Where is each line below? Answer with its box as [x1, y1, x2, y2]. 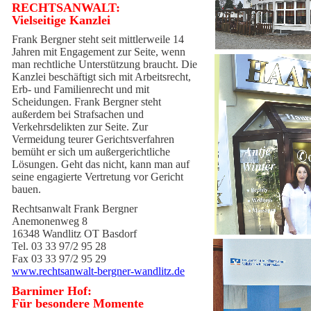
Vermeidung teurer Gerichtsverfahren [12, 133, 174, 145]
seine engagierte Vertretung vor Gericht [12, 171, 183, 183]
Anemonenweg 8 [12, 215, 87, 227]
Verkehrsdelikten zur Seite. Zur [12, 121, 148, 133]
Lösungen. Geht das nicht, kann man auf [12, 158, 190, 170]
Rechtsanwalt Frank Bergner [12, 203, 137, 215]
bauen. [12, 183, 47, 195]
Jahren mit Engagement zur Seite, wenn [12, 46, 185, 58]
